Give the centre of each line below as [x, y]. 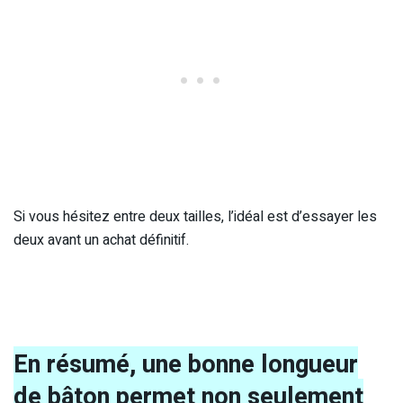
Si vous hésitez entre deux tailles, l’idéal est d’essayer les [195, 217]
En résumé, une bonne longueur [186, 365]
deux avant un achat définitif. [101, 241]
